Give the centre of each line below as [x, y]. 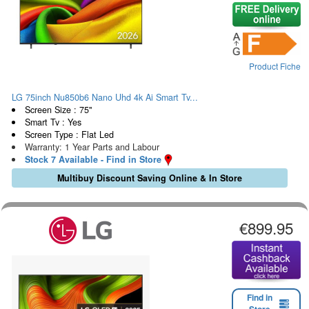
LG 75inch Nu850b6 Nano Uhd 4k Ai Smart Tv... [105, 97]
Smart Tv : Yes [53, 122]
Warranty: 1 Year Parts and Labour [92, 147]
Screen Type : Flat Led [69, 134]
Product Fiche [275, 66]
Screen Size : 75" [58, 109]
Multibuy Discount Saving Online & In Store [149, 178]
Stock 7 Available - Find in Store [93, 159]
